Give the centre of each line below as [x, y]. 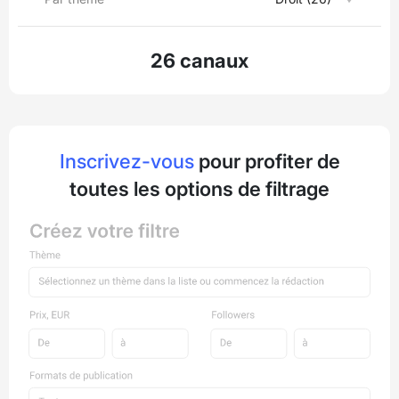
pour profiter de [267, 161]
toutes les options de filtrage [199, 189]
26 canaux [199, 61]
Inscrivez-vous [126, 161]
